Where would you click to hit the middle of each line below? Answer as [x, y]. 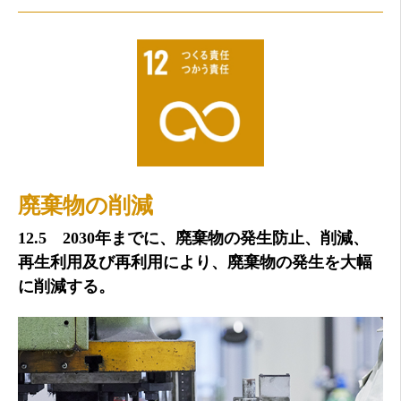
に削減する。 [66, 287]
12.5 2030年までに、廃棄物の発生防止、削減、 [193, 239]
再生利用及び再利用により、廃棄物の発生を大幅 [195, 263]
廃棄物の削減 [85, 206]
